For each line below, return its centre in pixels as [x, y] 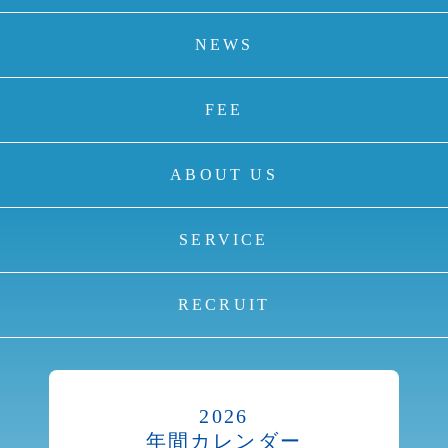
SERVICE [224, 239]
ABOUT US [224, 174]
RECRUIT [224, 304]
